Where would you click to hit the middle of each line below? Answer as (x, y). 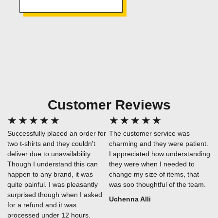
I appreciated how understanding (160, 154)
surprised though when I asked (55, 195)
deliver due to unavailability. (50, 154)
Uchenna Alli (130, 199)
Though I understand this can (53, 164)
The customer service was (149, 134)
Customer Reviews (109, 105)
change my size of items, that (154, 174)
